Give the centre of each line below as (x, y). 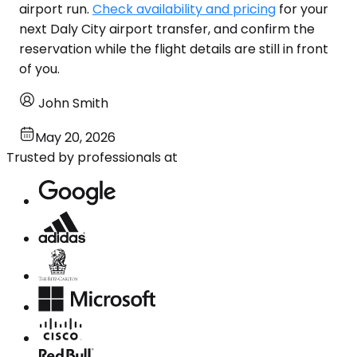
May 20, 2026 (75, 138)
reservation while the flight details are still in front (174, 49)
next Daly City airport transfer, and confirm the (167, 29)
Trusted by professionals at (92, 158)
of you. (39, 69)
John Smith (73, 104)
